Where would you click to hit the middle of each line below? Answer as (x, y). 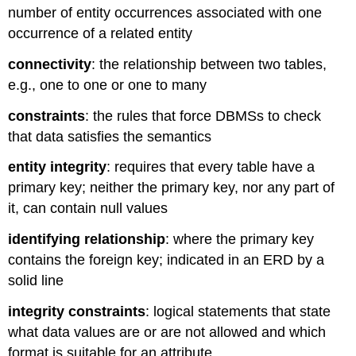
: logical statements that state (238, 311)
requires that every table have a (215, 167)
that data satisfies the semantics (110, 136)
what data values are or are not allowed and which (167, 332)
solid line (36, 281)
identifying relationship (87, 240)
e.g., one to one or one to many (108, 85)
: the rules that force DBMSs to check (203, 116)
